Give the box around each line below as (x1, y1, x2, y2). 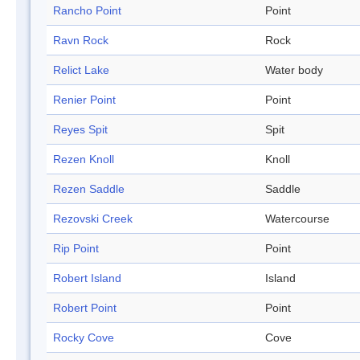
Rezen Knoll (53, 153, 114, 166)
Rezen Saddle (53, 182, 125, 196)
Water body (265, 63, 323, 77)
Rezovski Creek (53, 212, 133, 226)
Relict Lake (53, 63, 109, 77)
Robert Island (53, 272, 121, 285)
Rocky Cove (53, 331, 114, 345)
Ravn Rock (53, 34, 108, 47)
